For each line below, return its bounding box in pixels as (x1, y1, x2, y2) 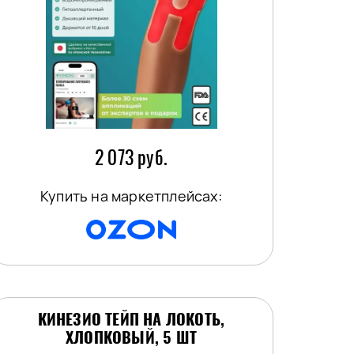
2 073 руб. (94, 145, 168, 171)
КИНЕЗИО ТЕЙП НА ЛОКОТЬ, (37, 309, 225, 330)
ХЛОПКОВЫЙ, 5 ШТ (65, 327, 197, 348)
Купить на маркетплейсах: (40, 186, 222, 206)
